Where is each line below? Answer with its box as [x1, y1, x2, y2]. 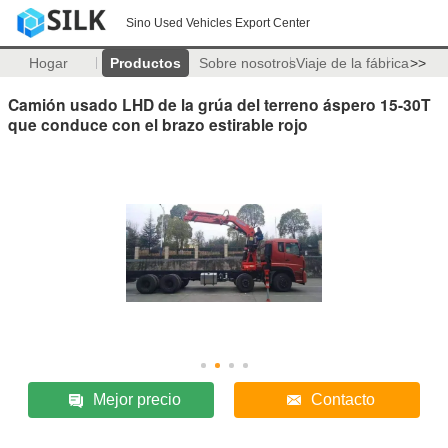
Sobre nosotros [198, 55, 296, 71]
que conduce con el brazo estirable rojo [8, 112, 308, 136]
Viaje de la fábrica [295, 55, 409, 71]
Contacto [310, 390, 375, 408]
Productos [109, 55, 181, 71]
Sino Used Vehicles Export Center [126, 16, 310, 30]
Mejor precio [93, 390, 182, 408]
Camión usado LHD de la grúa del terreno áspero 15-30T [8, 92, 431, 116]
